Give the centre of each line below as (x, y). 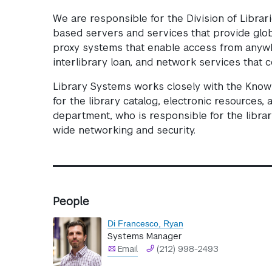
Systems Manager (145, 236)
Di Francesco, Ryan (145, 224)
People (71, 202)
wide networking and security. (124, 131)
